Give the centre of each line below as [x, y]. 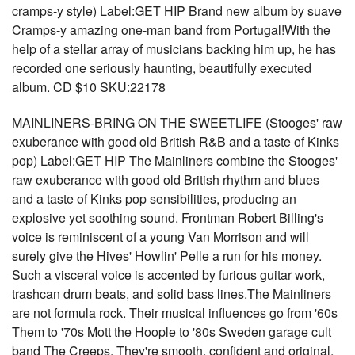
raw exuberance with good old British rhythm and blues [166, 179]
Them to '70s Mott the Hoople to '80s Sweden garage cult [172, 332]
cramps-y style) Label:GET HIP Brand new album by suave [177, 11]
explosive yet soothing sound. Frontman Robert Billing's [168, 218]
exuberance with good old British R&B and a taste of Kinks [176, 141]
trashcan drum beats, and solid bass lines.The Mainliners [172, 294]
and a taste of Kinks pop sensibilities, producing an [154, 198]
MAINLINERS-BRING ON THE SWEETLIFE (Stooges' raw [177, 122]
